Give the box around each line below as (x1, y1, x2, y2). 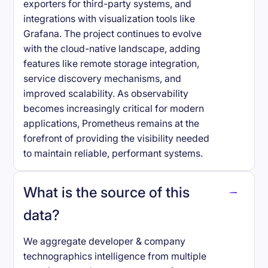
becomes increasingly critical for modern (23, 102, 205, 114)
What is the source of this (23, 183, 190, 201)
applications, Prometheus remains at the (23, 117, 200, 129)
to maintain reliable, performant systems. (23, 147, 203, 159)
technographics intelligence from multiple (23, 250, 207, 262)
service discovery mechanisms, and (23, 72, 182, 84)
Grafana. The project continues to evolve (23, 28, 202, 39)
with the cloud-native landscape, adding (23, 42, 201, 54)
